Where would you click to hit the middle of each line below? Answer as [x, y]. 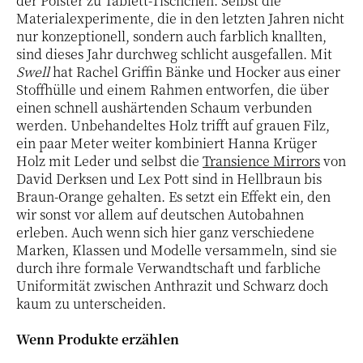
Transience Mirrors [261, 160]
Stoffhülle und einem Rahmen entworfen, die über [173, 89]
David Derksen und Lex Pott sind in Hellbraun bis [169, 178]
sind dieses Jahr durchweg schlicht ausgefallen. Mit [174, 53]
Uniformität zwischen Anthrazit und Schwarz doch [172, 285]
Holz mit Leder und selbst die [109, 160]
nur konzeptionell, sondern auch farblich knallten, [171, 36]
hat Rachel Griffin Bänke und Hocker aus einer [195, 71]
